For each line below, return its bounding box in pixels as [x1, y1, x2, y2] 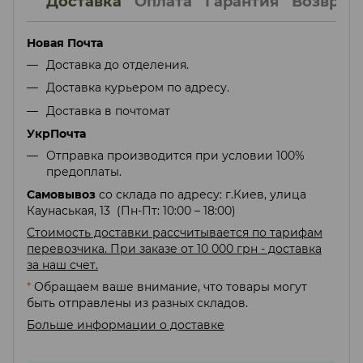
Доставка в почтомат [46, 103, 170, 118]
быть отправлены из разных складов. [27, 296, 248, 311]
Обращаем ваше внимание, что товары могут [34, 280, 307, 295]
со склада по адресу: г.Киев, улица [99, 187, 306, 203]
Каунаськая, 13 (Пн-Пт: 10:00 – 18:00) [27, 203, 236, 219]
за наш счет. [27, 258, 98, 273]
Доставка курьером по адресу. [46, 80, 229, 96]
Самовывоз [27, 187, 99, 203]
